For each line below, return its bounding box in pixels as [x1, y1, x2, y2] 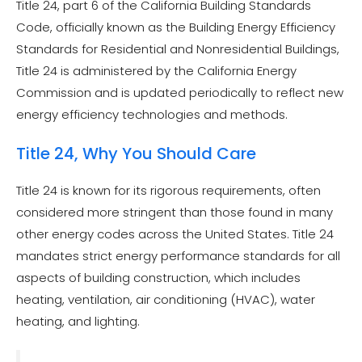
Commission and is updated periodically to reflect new [16, 84, 343, 101]
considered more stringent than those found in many [16, 203, 333, 221]
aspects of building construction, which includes [16, 268, 301, 286]
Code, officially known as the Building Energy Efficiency [16, 19, 335, 36]
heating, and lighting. [16, 312, 140, 330]
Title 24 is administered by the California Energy [16, 62, 297, 79]
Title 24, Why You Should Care [16, 141, 256, 165]
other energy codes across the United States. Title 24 [16, 225, 334, 242]
